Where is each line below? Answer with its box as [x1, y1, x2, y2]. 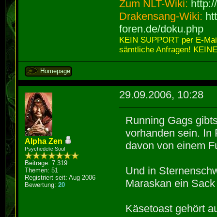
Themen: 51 [25, 166, 59, 174]
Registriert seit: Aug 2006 [25, 173, 96, 181]
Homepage [40, 67, 71, 75]
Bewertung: [25, 181, 59, 188]
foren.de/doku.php [119, 23, 204, 35]
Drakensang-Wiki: [119, 10, 206, 23]
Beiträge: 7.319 [25, 159, 68, 167]
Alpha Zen [25, 137, 63, 145]
